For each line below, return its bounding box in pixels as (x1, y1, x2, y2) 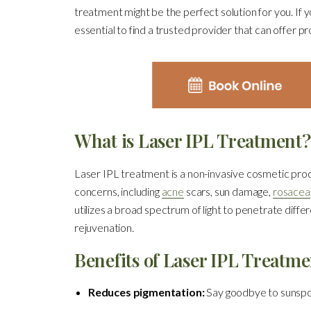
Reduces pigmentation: (87, 285, 205, 299)
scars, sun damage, (184, 184, 273, 198)
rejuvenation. (74, 220, 134, 234)
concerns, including (74, 184, 162, 198)
